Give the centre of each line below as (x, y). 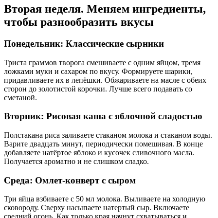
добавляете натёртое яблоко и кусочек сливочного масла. (99, 152)
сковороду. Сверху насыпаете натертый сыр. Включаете (97, 208)
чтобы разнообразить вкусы (79, 22)
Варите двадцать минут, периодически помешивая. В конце (103, 144)
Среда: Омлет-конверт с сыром (70, 180)
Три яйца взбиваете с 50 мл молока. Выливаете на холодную (105, 199)
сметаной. (20, 97)
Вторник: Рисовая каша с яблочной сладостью (103, 116)
